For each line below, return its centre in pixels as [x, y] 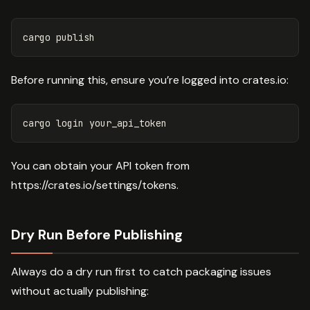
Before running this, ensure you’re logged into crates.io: [150, 80]
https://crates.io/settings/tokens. [95, 185]
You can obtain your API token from [100, 165]
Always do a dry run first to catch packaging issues [141, 271]
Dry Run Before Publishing [97, 234]
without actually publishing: [80, 291]
